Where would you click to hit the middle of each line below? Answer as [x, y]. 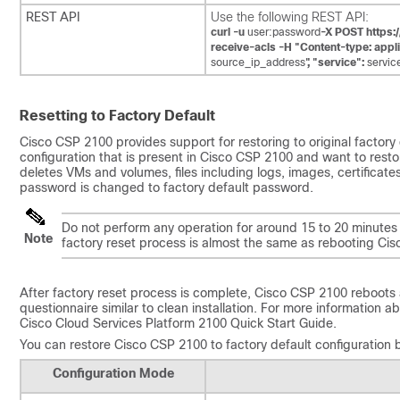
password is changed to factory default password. [167, 187]
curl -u [229, 32]
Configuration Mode [113, 373]
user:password [284, 32]
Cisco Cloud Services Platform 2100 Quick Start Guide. [178, 323]
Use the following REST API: [290, 17]
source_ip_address [258, 62]
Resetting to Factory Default [117, 116]
